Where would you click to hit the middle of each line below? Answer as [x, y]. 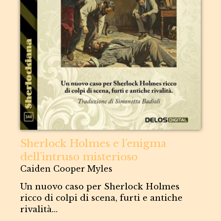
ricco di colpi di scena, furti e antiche [102, 198]
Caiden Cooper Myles [67, 168]
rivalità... [39, 209]
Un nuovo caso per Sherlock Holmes [100, 186]
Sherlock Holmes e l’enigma [93, 143]
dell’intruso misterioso [79, 157]
